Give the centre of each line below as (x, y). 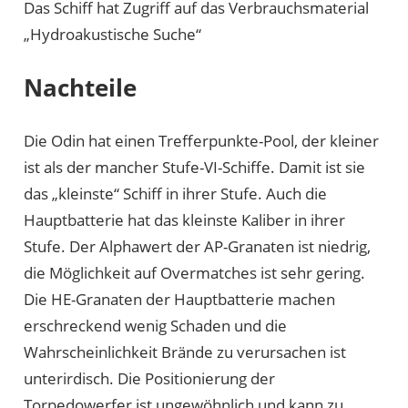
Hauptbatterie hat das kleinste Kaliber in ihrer (184, 219)
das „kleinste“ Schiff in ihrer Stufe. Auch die (175, 193)
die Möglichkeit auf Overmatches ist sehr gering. (194, 272)
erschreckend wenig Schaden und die (155, 325)
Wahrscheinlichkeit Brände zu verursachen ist (184, 352)
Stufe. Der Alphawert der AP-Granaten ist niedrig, (197, 246)
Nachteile (80, 88)
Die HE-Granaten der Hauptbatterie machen (179, 299)
